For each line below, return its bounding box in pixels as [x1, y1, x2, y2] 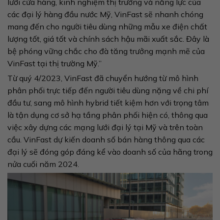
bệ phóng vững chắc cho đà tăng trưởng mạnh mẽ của [7, 46, 205, 56]
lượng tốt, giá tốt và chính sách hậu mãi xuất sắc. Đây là [7, 34, 209, 44]
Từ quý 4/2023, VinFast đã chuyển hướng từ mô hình [7, 73, 198, 83]
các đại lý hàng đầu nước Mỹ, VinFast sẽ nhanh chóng [7, 9, 203, 19]
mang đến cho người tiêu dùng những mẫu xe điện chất [7, 22, 207, 31]
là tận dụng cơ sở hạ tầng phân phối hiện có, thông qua [7, 110, 208, 120]
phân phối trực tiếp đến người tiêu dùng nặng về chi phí [7, 85, 208, 95]
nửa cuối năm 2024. [7, 159, 79, 169]
